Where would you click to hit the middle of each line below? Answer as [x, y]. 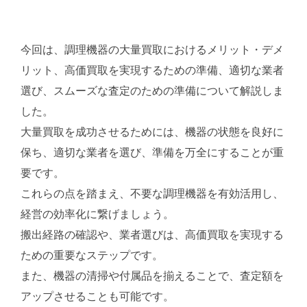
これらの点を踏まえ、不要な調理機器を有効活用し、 [152, 193]
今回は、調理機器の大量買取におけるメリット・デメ [152, 49]
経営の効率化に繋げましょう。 [97, 214]
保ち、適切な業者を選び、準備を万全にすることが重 [152, 152]
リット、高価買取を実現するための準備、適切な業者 [152, 70]
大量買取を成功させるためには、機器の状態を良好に [152, 132]
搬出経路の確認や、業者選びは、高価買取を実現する [152, 234]
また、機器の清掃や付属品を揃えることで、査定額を [152, 275]
